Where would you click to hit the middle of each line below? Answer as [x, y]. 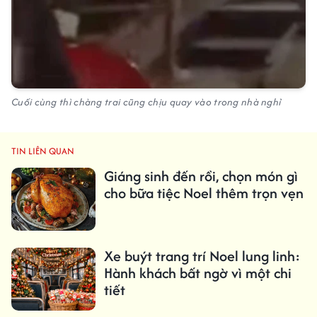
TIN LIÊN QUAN [43, 151]
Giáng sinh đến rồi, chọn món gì [201, 175]
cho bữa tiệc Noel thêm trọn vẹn [203, 192]
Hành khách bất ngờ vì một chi [197, 273]
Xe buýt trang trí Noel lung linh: [202, 256]
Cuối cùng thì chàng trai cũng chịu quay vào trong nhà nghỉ [146, 102]
